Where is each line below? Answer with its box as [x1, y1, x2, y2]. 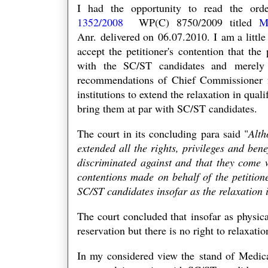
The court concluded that [77, 208, 191, 223]
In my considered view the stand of [77, 248, 239, 263]
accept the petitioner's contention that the [77, 43, 262, 58]
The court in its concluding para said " [77, 126, 249, 141]
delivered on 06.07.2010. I [96, 29, 221, 44]
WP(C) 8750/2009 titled [123, 14, 260, 29]
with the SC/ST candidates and [77, 57, 234, 72]
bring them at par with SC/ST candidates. [77, 100, 264, 115]
